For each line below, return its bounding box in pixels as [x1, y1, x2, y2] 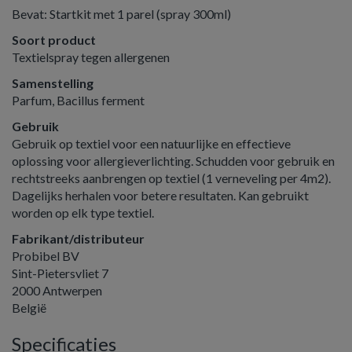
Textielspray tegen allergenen [12, 49, 170, 64]
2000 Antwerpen [12, 283, 102, 298]
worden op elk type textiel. [12, 205, 154, 220]
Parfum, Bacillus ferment [12, 93, 145, 108]
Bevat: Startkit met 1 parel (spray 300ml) [12, 6, 231, 21]
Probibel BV [12, 248, 79, 263]
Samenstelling [12, 75, 93, 90]
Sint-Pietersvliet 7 [12, 266, 108, 280]
